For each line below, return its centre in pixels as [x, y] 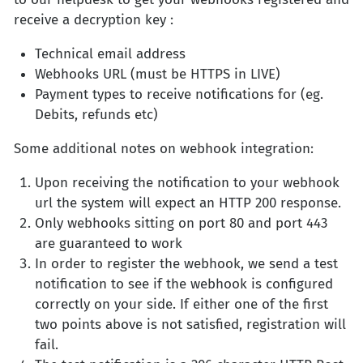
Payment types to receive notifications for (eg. [179, 95]
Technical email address [110, 54]
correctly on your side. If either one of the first [181, 305]
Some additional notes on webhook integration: [164, 149]
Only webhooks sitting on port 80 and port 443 [181, 224]
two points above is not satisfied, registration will [190, 325]
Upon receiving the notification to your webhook [187, 183]
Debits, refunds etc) [96, 115]
